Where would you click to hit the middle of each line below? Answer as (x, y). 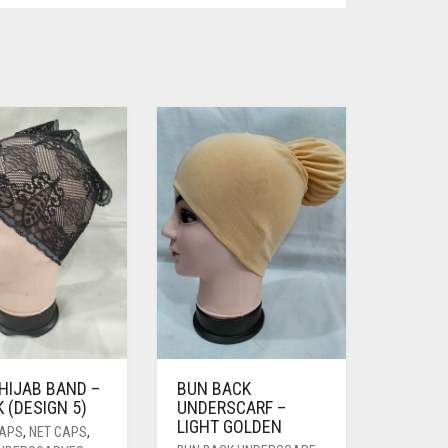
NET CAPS (58, 432)
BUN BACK (213, 389)
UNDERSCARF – (231, 408)
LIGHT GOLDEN (229, 427)
